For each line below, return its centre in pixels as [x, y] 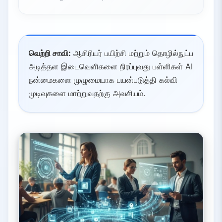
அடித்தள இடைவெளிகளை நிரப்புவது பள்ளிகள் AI [111, 66]
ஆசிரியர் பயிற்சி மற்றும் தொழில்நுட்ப [132, 53]
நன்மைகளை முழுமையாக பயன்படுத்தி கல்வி [103, 80]
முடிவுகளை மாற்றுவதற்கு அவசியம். [87, 93]
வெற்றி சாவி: [50, 53]
